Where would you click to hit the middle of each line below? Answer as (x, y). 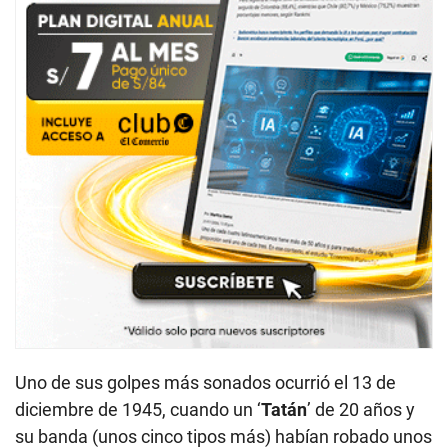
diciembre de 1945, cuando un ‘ (138, 410)
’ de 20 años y (361, 410)
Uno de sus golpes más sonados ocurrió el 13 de (205, 383)
